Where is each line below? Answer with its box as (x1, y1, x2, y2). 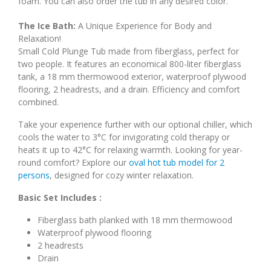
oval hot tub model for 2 (129, 157, 224, 168)
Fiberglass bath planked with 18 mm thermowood (38, 214, 232, 226)
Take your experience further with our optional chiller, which (18, 119, 252, 130)
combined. (18, 96, 59, 108)
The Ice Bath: (18, 20, 76, 31)
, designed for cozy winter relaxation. (50, 169, 194, 181)
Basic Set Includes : (18, 192, 102, 203)
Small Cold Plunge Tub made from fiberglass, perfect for (18, 45, 239, 57)
